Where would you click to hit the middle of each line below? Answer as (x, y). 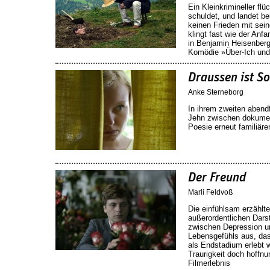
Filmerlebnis (209, 263)
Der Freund (217, 177)
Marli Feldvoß (210, 192)
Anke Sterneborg (216, 92)
